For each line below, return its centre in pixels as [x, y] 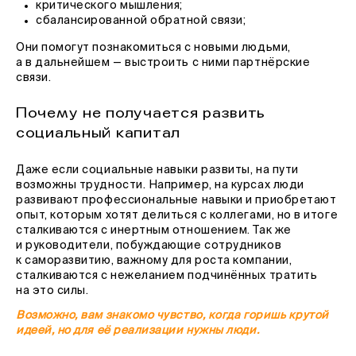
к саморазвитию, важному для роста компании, [154, 261]
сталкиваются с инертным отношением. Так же [154, 230]
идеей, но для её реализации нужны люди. [138, 331]
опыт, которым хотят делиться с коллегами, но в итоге [177, 215]
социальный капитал [98, 133]
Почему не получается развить [141, 113]
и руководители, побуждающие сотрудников [149, 246]
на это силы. [52, 291]
